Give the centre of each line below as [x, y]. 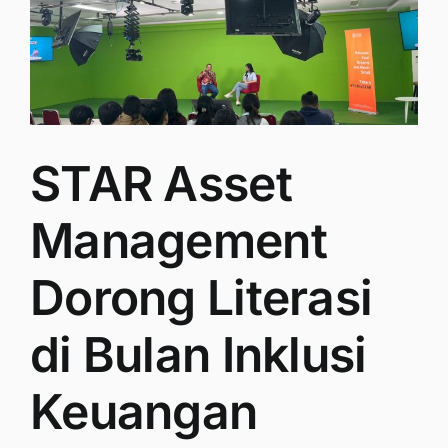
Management [178, 240]
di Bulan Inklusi [198, 354]
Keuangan [144, 411]
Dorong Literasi [201, 297]
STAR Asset [161, 183]
